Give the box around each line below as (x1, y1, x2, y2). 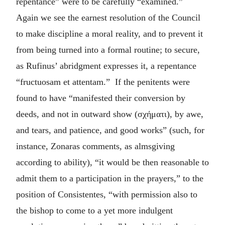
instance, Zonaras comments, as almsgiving (16, 141, 175, 151)
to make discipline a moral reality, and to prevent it (16, 28, 203, 39)
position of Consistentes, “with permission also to (16, 189, 197, 199)
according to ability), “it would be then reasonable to (16, 157, 209, 167)
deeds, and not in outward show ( (16, 108, 138, 119)
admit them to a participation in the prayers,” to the (16, 173, 203, 183)
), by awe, (167, 108, 203, 119)
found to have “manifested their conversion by (16, 92, 185, 103)
